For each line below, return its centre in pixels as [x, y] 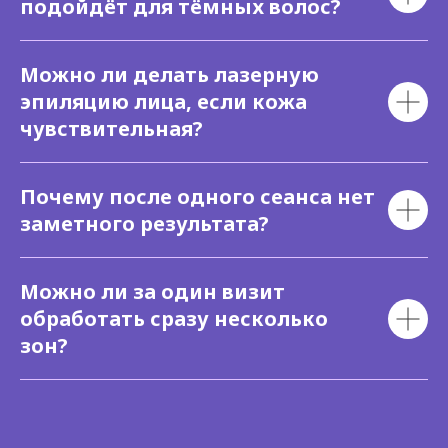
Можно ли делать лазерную [169, 74]
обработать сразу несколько [174, 318]
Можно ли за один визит [152, 291]
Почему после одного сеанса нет [197, 196]
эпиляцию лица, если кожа [163, 101]
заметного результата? [144, 223]
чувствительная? [111, 128]
